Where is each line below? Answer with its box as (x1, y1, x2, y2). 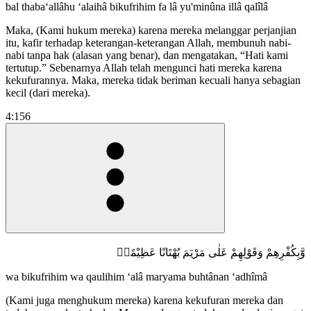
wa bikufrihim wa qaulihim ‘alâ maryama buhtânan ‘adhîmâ (6, 270, 267, 283)
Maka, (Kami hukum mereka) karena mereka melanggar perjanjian (6, 24, 296, 36)
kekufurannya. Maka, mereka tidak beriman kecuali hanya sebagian (6, 74, 301, 86)
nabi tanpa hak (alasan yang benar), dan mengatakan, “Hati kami (6, 49, 288, 61)
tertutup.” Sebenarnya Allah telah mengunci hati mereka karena (6, 61, 282, 74)
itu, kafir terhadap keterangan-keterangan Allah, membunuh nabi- (6, 36, 291, 49)
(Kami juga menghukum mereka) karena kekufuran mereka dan (6, 294, 283, 306)
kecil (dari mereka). (6, 86, 90, 99)
